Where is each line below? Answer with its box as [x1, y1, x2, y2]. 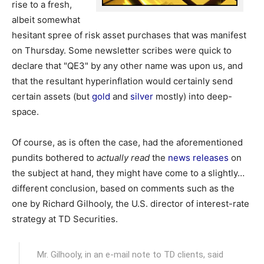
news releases [168, 152, 229, 163]
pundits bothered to [12, 152, 97, 163]
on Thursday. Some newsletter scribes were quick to [12, 45, 232, 56]
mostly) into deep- [153, 91, 232, 102]
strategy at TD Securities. [12, 213, 118, 225]
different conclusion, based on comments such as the [12, 183, 235, 194]
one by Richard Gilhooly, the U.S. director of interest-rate [12, 198, 249, 209]
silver [130, 91, 153, 102]
